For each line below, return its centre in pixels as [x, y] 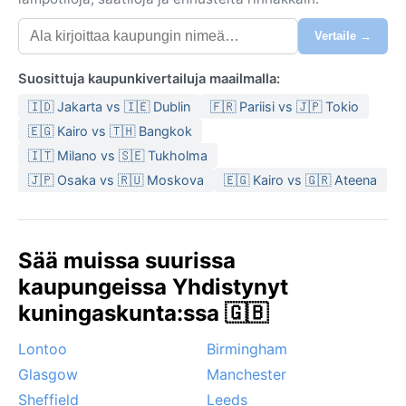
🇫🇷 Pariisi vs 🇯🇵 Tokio [285, 106]
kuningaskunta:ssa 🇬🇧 [143, 313]
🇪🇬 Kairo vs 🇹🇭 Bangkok [110, 130]
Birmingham [247, 348]
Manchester [246, 374]
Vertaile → [343, 36]
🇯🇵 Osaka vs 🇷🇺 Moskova [116, 179]
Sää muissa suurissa [127, 260]
